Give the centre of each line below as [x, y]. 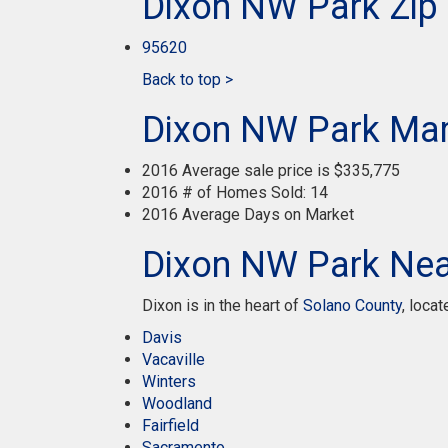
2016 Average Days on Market [248, 214]
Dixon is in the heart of [222, 305]
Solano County [352, 305]
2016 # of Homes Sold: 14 [235, 192]
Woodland [177, 403]
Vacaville [173, 359]
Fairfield [170, 425]
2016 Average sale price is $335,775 [271, 170]
